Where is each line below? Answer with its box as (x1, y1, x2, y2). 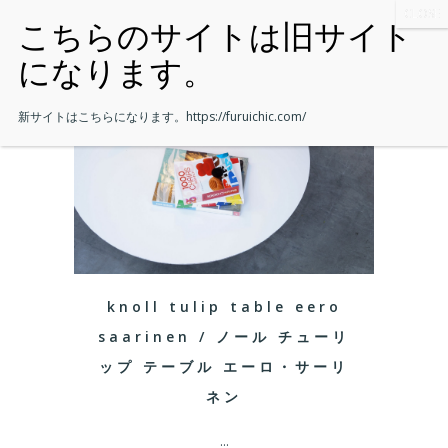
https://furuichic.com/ (186, 108, 306, 125)
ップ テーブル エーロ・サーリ (99, 357, 349, 377)
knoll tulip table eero (106, 297, 342, 317)
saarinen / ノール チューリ (98, 327, 350, 347)
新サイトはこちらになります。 (18, 108, 186, 125)
